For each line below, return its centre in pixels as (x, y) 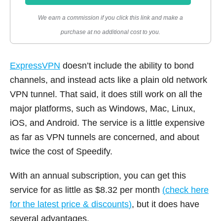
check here (187, 190)
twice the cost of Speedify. (61, 151)
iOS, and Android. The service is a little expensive (107, 123)
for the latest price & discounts (69, 204)
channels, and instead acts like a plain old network (109, 80)
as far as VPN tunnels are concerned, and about (105, 137)
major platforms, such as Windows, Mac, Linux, (103, 108)
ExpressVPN (35, 65)
